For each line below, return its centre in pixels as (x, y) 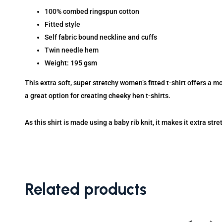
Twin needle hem (72, 50)
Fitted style (62, 24)
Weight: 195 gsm (71, 63)
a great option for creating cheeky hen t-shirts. (98, 95)
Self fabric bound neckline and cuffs (101, 37)
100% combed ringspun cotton (92, 11)
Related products (86, 189)
